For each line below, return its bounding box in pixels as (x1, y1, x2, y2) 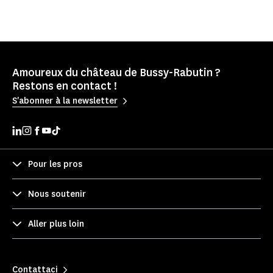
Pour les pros (28, 158, 82, 170)
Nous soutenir (28, 188, 86, 200)
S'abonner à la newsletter (12, 94, 118, 107)
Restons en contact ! (12, 79, 117, 94)
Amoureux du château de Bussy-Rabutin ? (12, 65, 221, 80)
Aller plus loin (28, 218, 84, 230)
